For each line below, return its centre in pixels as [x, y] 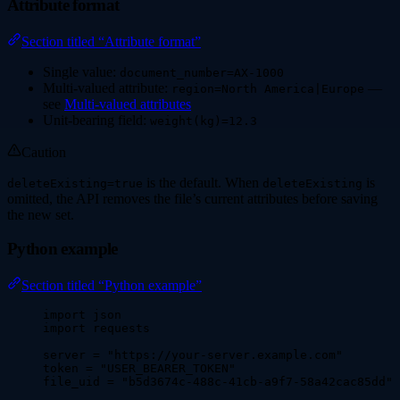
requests [118, 328]
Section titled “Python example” [112, 285]
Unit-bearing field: [96, 120]
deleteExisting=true [75, 183]
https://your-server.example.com [225, 354]
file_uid [75, 381]
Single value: [81, 71]
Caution [44, 152]
